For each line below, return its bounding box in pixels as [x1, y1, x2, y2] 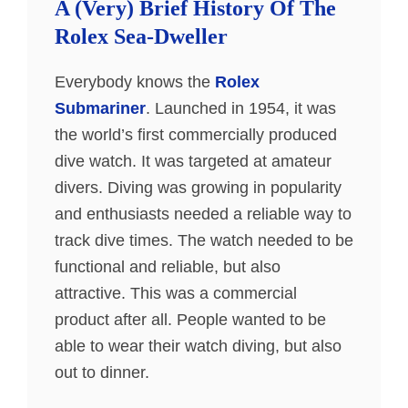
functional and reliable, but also [55, 258, 280, 276]
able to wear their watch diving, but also [55, 337, 342, 355]
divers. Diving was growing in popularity [55, 178, 342, 197]
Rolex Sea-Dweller [55, 25, 228, 48]
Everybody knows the [55, 73, 215, 91]
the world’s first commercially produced [55, 126, 337, 144]
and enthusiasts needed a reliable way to [55, 205, 352, 223]
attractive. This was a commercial [55, 284, 297, 302]
